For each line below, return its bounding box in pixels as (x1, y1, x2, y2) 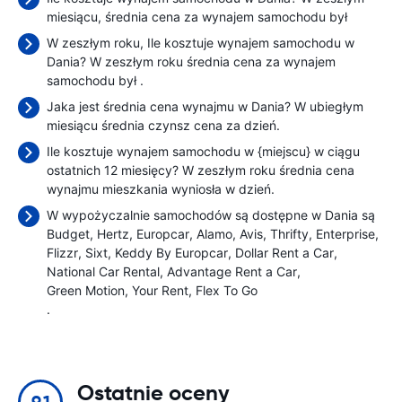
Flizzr (47, 245, 78, 260)
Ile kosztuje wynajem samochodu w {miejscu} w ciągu (47, 144, 360, 159)
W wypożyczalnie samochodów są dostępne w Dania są (47, 207, 375, 223)
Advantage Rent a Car (167, 264, 297, 279)
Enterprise (316, 226, 375, 241)
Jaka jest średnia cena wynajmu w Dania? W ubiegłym (47, 99, 363, 114)
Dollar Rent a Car (235, 245, 334, 260)
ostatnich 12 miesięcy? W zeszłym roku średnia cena (47, 162, 354, 178)
